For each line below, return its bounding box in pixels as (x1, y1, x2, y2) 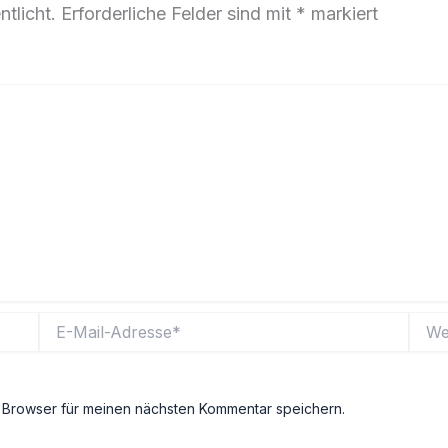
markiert (306, 2, 378, 24)
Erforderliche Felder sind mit (61, 2, 296, 24)
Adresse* (38, 351, 100, 369)
